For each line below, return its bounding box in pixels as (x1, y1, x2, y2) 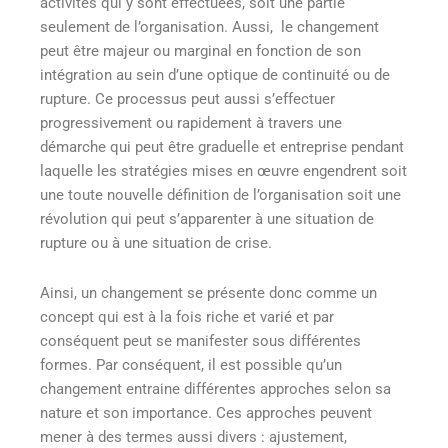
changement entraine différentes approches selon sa (40, 379, 391, 398)
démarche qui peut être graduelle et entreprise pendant (40, 138, 404, 157)
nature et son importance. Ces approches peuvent (40, 403, 372, 422)
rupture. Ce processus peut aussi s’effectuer (40, 90, 335, 109)
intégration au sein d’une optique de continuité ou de (40, 66, 390, 85)
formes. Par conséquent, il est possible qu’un (40, 355, 342, 374)
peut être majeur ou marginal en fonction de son (40, 42, 361, 61)
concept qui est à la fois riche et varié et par (40, 307, 334, 326)
